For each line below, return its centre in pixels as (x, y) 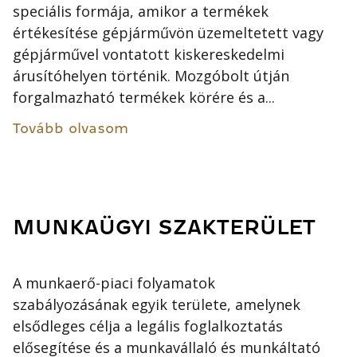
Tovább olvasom (71, 129)
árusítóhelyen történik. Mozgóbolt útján (151, 76)
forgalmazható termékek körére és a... (144, 98)
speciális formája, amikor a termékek (141, 12)
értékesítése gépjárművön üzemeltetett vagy (169, 33)
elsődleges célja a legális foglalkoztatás (148, 326)
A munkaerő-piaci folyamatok (114, 283)
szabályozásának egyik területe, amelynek (157, 305)
